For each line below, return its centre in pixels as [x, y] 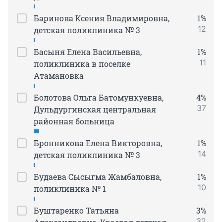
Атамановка [59, 76]
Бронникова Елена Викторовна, [98, 143]
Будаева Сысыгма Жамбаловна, [98, 177]
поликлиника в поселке [82, 64]
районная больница [74, 121]
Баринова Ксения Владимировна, [102, 18]
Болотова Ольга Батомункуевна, [99, 98]
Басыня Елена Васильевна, [88, 52]
